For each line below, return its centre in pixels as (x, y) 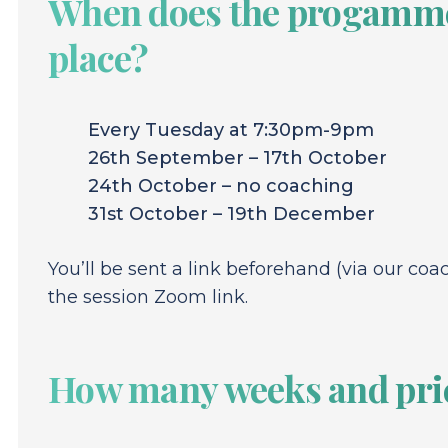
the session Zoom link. (148, 297)
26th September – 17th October (237, 158)
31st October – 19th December (236, 214)
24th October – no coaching (221, 186)
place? (98, 57)
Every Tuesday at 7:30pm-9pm (231, 130)
